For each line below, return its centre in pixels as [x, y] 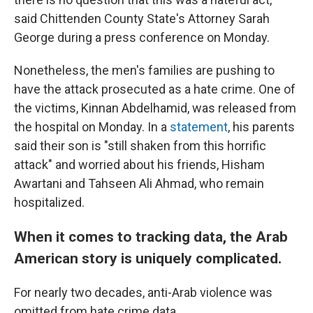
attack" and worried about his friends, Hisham [139, 165]
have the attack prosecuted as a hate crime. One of [155, 89]
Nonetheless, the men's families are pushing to [144, 70]
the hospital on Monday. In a [92, 127]
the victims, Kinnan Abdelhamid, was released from [155, 108]
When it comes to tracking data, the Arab [151, 236]
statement [199, 127]
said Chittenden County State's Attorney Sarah [142, 19]
